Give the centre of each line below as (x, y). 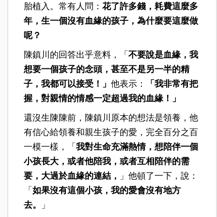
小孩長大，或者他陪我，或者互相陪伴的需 (107, 162)
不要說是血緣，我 (163, 55)
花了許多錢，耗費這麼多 (150, 7)
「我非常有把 (172, 84)
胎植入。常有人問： (63, 7)
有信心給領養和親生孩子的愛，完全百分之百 (111, 132)
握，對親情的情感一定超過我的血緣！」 (102, 99)
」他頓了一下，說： (159, 176)
